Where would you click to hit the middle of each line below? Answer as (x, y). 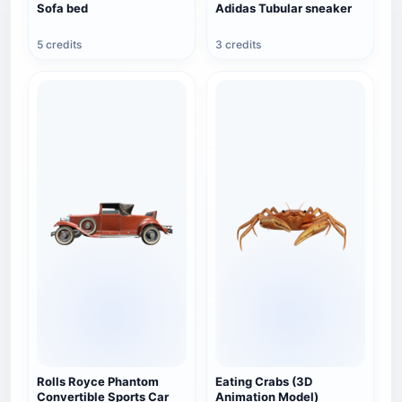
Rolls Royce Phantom (98, 381)
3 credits (238, 44)
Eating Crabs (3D (264, 381)
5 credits (59, 44)
